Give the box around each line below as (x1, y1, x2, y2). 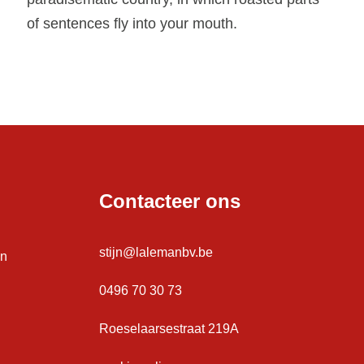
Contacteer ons (99, 190, 240, 213)
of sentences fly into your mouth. (27, 15, 238, 32)
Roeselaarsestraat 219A (99, 322, 239, 336)
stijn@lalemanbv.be (99, 245, 213, 260)
